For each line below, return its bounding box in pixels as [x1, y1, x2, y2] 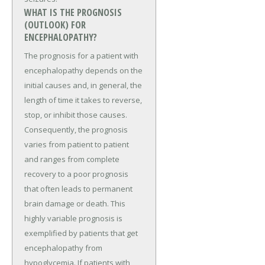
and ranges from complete [24, 154, 119, 165]
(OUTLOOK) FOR [24, 18, 86, 32]
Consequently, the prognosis [24, 124, 128, 135]
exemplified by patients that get [24, 228, 138, 239]
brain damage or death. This [24, 198, 125, 209]
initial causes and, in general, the [24, 80, 142, 91]
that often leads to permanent [24, 183, 132, 195]
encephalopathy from [24, 243, 102, 254]
